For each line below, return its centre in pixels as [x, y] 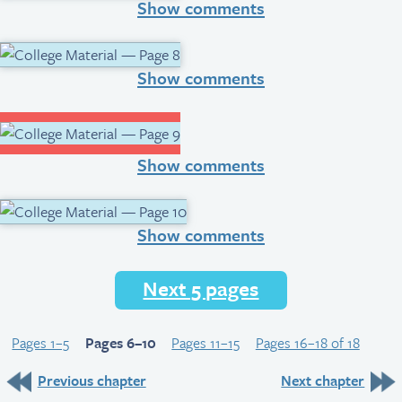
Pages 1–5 [41, 342]
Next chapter [323, 380]
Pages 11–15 [206, 342]
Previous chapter [92, 380]
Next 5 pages [201, 288]
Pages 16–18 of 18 [307, 342]
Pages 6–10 [120, 342]
